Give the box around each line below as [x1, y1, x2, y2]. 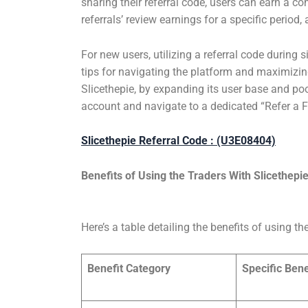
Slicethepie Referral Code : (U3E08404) [81, 134, 276, 148]
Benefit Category [87, 261, 170, 275]
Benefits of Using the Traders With [81, 168, 254, 182]
